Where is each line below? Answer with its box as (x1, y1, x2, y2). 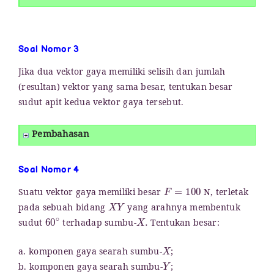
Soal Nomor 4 (18, 163, 80, 176)
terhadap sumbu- (60, 216, 136, 232)
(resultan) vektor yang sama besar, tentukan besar (18, 80, 233, 96)
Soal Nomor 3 (18, 43, 80, 55)
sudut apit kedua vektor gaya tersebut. (18, 95, 184, 111)
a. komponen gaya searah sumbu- (18, 245, 162, 261)
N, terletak (201, 185, 249, 201)
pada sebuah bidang (18, 201, 108, 217)
